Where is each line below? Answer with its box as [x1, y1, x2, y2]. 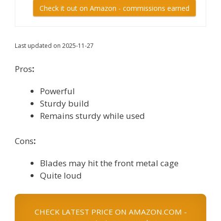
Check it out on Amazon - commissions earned [39, 3, 189, 13]
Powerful [40, 85, 75, 97]
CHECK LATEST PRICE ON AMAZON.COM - [34, 207, 187, 217]
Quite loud [40, 169, 82, 181]
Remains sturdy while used [40, 110, 145, 122]
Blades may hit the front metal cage [40, 157, 179, 169]
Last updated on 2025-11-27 [15, 41, 94, 50]
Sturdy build [40, 98, 89, 110]
